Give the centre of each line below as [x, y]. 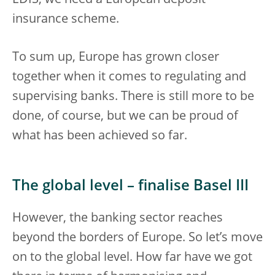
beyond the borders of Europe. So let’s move [137, 238]
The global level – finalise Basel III [130, 186]
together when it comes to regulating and [129, 77]
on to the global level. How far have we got [132, 258]
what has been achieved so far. [100, 136]
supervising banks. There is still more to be [133, 97]
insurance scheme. [66, 19]
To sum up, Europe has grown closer [116, 57]
